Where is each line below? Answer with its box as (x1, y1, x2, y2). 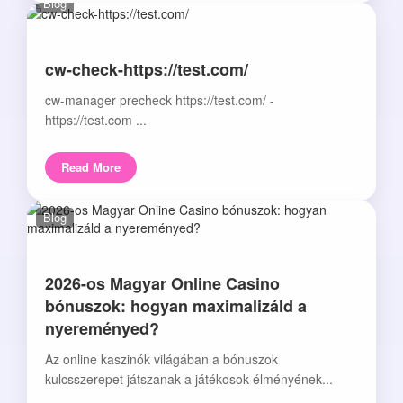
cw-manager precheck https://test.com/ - (45, 91, 274, 110)
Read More (61, 158, 121, 176)
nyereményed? (45, 317, 159, 341)
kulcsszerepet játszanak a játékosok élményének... (45, 370, 333, 389)
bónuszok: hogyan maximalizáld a (45, 294, 307, 318)
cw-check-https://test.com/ (45, 58, 248, 82)
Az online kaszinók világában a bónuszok (45, 350, 278, 369)
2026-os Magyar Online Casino (45, 272, 280, 296)
